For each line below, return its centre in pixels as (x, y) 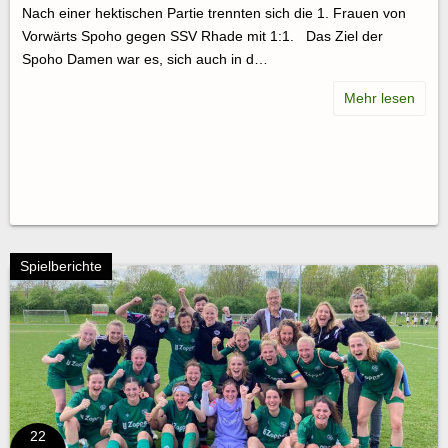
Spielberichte (61, 265)
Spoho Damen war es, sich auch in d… (145, 59)
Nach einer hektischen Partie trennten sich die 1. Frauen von (214, 13)
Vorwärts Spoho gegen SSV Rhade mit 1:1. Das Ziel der (202, 36)
